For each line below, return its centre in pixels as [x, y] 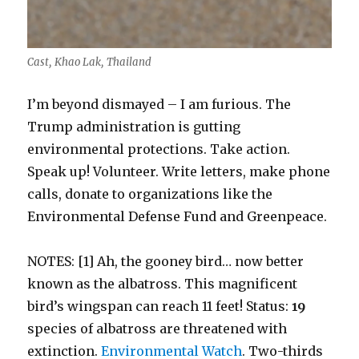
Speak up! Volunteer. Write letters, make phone [179, 171]
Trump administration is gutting [134, 126]
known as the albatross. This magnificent [163, 283]
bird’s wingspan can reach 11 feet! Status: [160, 306]
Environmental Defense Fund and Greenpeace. [177, 216]
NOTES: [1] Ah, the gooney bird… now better [166, 261]
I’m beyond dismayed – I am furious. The [159, 104]
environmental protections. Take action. [159, 149]
